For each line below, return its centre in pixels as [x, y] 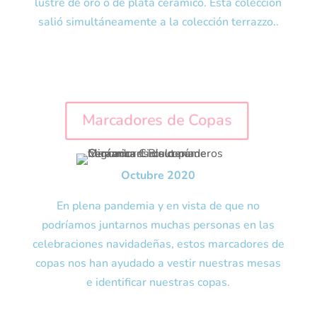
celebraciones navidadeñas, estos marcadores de [158, 244]
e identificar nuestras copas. [158, 282]
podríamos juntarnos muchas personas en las [158, 225]
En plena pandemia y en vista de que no [158, 206]
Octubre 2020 [158, 175]
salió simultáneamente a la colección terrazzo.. [158, 22]
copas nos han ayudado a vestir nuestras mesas [158, 263]
